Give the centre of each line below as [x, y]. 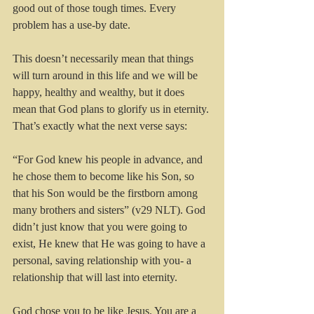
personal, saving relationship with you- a [103, 260]
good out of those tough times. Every [96, 8]
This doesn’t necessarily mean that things [104, 58]
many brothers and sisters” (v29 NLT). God [110, 210]
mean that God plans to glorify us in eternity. [112, 109]
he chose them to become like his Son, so [105, 176]
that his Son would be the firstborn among [107, 193]
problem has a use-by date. [71, 25]
